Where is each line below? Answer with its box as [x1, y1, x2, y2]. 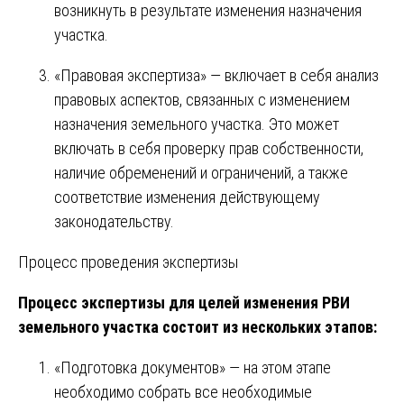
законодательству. [54, 211, 174, 231]
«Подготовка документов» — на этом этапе [54, 357, 331, 377]
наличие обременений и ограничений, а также [54, 162, 348, 182]
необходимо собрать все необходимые [54, 381, 312, 401]
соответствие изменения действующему [54, 187, 320, 207]
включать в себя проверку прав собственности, [54, 138, 363, 158]
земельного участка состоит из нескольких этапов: [18, 317, 377, 336]
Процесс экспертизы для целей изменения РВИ [18, 292, 350, 312]
